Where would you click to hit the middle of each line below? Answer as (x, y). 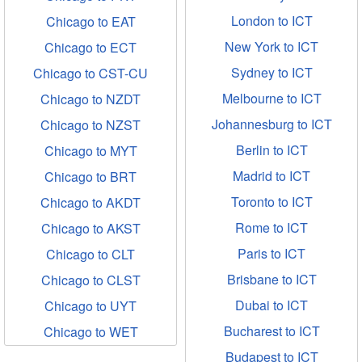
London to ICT (271, 21)
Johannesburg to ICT (271, 124)
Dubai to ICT (271, 305)
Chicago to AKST (90, 228)
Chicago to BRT (90, 177)
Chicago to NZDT (90, 99)
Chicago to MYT (90, 151)
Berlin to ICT (271, 150)
